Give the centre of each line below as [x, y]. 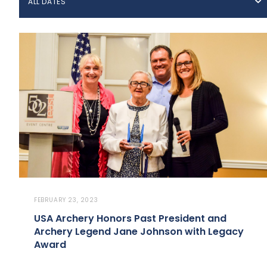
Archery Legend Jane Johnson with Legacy [139, 232]
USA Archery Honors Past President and [130, 219]
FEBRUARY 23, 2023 [66, 200]
